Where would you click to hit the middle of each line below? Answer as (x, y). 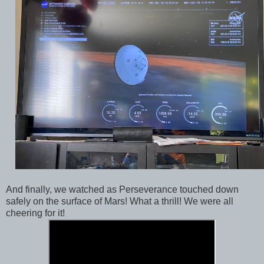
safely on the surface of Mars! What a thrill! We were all (120, 202)
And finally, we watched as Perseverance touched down (122, 190)
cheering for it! (37, 213)
